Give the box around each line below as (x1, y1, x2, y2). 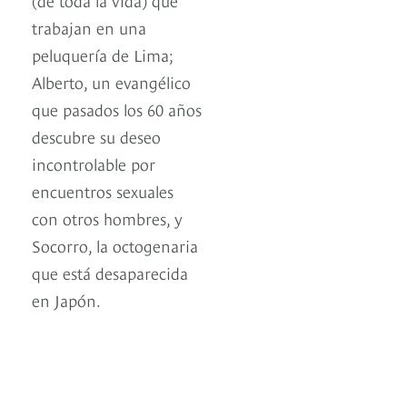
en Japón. (32, 288, 101, 312)
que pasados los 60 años (32, 97, 202, 121)
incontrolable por (32, 152, 155, 175)
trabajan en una (32, 15, 146, 39)
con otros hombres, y (32, 206, 183, 230)
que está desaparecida (32, 261, 188, 284)
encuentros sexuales (32, 179, 174, 203)
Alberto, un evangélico (32, 70, 191, 94)
